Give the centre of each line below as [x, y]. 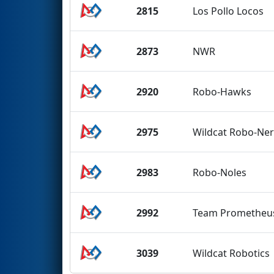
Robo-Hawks [222, 91]
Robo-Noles [220, 172]
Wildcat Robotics [231, 253]
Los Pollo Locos [228, 11]
